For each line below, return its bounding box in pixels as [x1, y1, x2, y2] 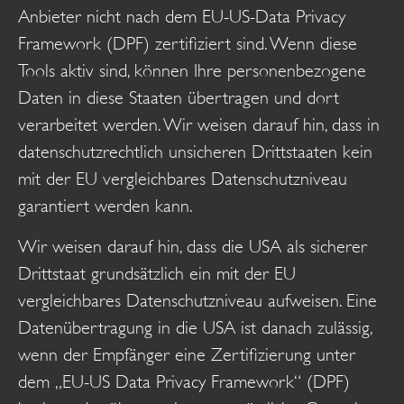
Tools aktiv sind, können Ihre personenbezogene [18, 60, 366, 82]
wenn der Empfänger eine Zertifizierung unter [18, 344, 355, 365]
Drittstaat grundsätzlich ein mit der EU [18, 262, 296, 284]
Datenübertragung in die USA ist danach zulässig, [18, 317, 372, 338]
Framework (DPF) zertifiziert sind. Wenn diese [18, 33, 357, 55]
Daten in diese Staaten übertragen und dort [18, 87, 339, 109]
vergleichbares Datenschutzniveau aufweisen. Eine [18, 289, 377, 311]
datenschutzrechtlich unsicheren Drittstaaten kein [18, 142, 372, 163]
